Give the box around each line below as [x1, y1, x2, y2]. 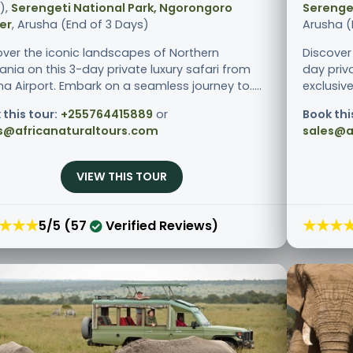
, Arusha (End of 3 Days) [12, 17, 149, 33]
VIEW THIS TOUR [76, 169, 167, 185]
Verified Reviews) [102, 216, 218, 235]
